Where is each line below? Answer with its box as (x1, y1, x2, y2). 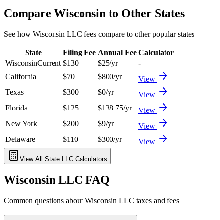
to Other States (106, 6, 185, 20)
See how (4, 29, 33, 38)
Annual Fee (98, 48, 137, 56)
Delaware (5, 135, 35, 143)
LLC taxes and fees (117, 196, 179, 205)
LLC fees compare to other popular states (65, 29, 194, 38)
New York (5, 119, 37, 128)
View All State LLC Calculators (20, 155, 107, 163)
